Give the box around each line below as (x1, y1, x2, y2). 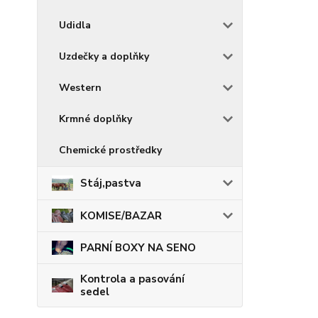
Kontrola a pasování (80, 272, 185, 287)
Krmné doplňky (59, 111, 132, 126)
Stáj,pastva (80, 175, 141, 190)
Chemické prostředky (59, 143, 162, 157)
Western (59, 80, 102, 94)
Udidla (59, 18, 91, 32)
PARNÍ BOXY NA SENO (80, 241, 196, 255)
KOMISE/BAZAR (80, 208, 162, 223)
